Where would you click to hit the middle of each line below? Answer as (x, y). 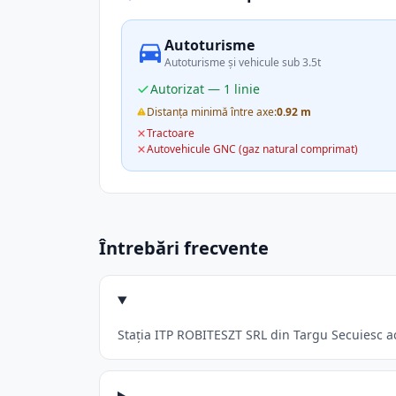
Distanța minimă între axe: (212, 112)
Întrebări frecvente (184, 248)
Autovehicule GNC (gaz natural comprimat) (252, 149)
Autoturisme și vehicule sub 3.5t (243, 62)
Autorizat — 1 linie (205, 89)
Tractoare (171, 133)
